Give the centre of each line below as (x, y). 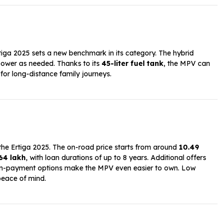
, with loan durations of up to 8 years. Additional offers (116, 157)
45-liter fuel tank (133, 63)
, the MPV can (187, 63)
